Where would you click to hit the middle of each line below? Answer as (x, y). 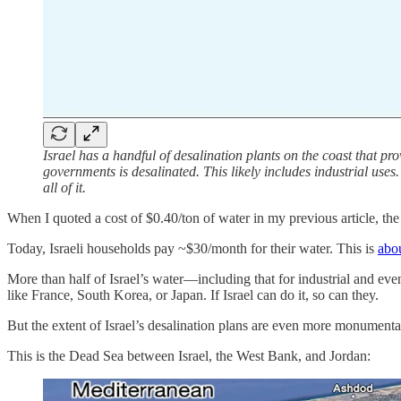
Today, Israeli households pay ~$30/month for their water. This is (192, 248)
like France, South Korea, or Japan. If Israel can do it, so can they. (193, 294)
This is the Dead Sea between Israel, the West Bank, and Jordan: (189, 355)
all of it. (64, 187)
